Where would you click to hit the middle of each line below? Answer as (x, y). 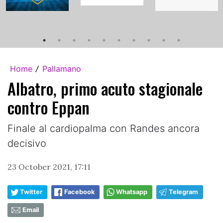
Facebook (79, 192)
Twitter (31, 192)
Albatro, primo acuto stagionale (105, 88)
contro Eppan (49, 107)
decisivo (27, 143)
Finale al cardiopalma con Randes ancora (104, 128)
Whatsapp (132, 192)
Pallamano (62, 68)
